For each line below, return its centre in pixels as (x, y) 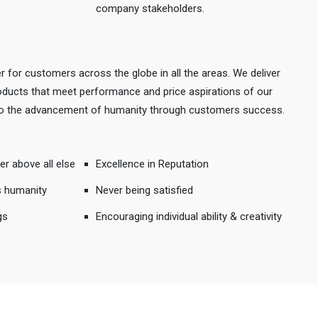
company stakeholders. (150, 9)
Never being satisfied (144, 190)
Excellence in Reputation (152, 164)
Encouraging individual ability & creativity (188, 216)
